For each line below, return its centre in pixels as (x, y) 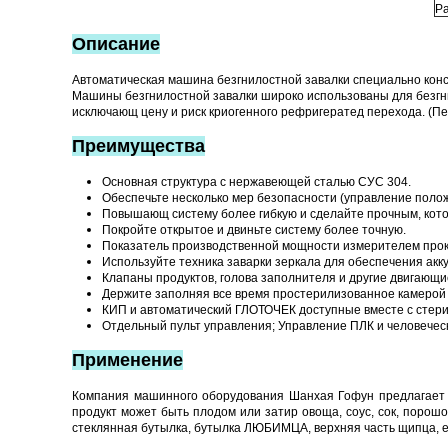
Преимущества (138, 146)
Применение (127, 360)
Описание (116, 44)
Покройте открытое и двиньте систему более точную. (254, 230)
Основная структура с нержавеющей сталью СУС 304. (256, 182)
